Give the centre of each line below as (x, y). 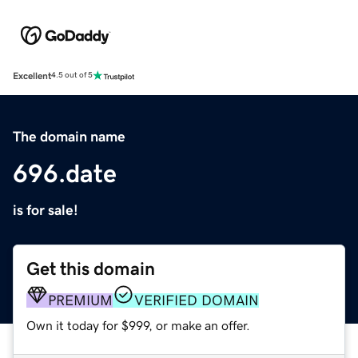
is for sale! (46, 210)
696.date (65, 173)
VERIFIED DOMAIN (197, 300)
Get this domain (91, 268)
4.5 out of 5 (72, 76)
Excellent (32, 76)
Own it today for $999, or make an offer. (138, 325)
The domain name (69, 136)
